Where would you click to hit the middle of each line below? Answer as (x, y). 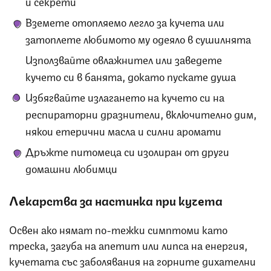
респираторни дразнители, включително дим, (141, 113)
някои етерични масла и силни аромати (123, 130)
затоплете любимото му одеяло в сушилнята (138, 38)
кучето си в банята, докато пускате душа (131, 76)
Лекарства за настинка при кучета (116, 200)
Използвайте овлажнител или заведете (124, 59)
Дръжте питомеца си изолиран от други (127, 151)
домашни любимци (71, 168)
